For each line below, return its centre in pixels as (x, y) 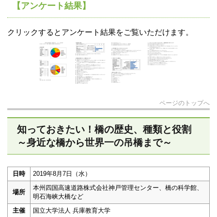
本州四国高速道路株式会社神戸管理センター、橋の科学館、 (118, 188)
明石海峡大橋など (58, 197)
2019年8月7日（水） (62, 174)
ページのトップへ (185, 103)
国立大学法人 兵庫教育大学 (72, 211)
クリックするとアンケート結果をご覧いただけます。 (100, 32)
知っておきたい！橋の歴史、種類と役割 (104, 130)
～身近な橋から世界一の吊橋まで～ (94, 143)
